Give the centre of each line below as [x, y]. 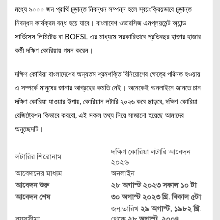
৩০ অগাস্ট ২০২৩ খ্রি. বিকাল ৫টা [157, 197]
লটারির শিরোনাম [38, 157]
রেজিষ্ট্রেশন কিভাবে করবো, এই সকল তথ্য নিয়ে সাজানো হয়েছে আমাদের [99, 116]
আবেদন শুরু [34, 185]
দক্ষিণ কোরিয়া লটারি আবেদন [151, 152]
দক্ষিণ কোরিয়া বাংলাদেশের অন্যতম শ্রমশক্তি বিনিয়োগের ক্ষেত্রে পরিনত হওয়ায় [108, 74]
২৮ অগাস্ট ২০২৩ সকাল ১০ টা [155, 185]
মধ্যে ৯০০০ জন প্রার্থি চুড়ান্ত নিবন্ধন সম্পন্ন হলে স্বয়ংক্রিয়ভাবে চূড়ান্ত [103, 10]
